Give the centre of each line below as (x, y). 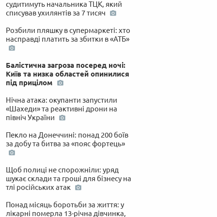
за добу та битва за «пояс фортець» (65, 143)
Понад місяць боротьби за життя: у (65, 204)
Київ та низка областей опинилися (67, 74)
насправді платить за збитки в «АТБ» (67, 39)
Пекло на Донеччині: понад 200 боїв (67, 135)
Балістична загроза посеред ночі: (65, 65)
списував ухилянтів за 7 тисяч (56, 13)
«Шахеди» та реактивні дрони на (61, 108)
